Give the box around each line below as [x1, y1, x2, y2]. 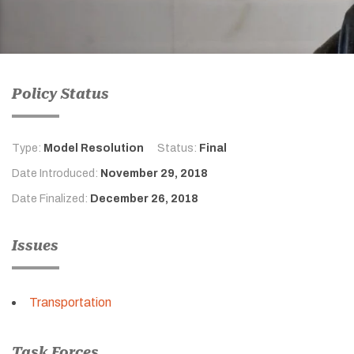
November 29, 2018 [100, 167, 208, 179]
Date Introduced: [12, 167, 100, 179]
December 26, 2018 [90, 192, 198, 205]
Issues [12, 236, 58, 254]
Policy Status [12, 85, 109, 102]
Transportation [29, 295, 111, 309]
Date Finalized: [12, 192, 90, 205]
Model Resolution [43, 141, 144, 154]
